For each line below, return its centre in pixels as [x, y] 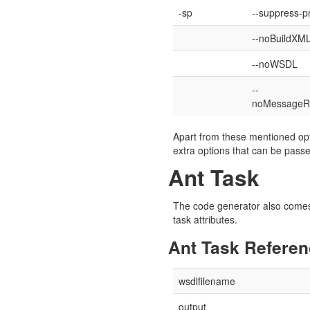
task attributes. [205, 219]
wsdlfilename [207, 281]
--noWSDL [274, 64]
